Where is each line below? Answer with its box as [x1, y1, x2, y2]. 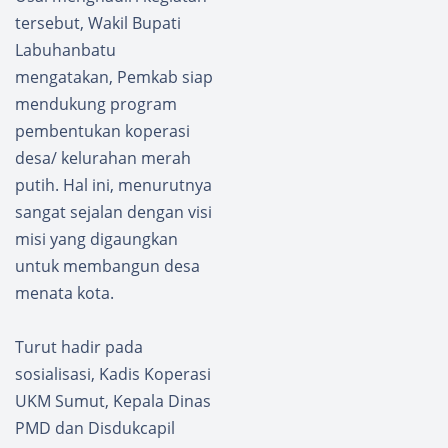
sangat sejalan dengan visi [15, 200, 212, 223]
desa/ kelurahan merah [15, 146, 191, 169]
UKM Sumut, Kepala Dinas [15, 389, 211, 412]
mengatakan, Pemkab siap [15, 65, 213, 88]
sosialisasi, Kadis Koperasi [15, 362, 211, 385]
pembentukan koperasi [15, 119, 190, 142]
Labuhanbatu [15, 38, 116, 61]
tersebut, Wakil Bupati [15, 11, 181, 34]
